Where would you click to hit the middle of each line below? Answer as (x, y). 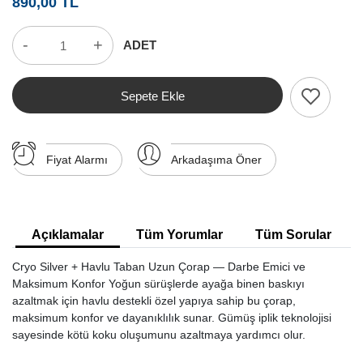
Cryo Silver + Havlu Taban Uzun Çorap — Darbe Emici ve (159, 267)
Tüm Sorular (293, 235)
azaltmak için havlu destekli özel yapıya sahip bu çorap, (154, 301)
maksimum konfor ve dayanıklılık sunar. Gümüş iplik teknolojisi (172, 318)
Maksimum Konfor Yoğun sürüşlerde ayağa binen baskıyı (158, 284)
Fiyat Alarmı (77, 160)
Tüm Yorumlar (179, 235)
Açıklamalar (68, 235)
